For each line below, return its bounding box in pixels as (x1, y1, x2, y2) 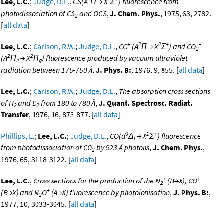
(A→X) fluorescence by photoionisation (50, 187, 170, 198)
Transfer (1, 109, 29, 120)
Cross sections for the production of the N (33, 176, 160, 186)
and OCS (78, 8, 107, 18)
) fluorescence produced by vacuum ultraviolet (42, 53, 188, 63)
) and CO (169, 41, 196, 52)
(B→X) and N (1, 187, 39, 198)
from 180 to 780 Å (39, 98, 95, 108)
